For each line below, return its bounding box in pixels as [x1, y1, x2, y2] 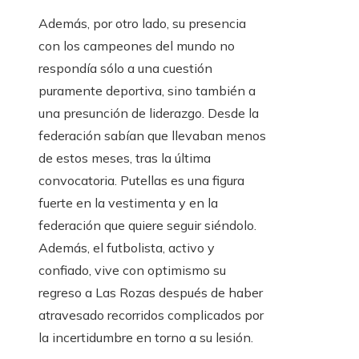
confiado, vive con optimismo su [38, 262, 226, 278]
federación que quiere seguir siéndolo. [38, 217, 256, 233]
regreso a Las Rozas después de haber [38, 284, 263, 301]
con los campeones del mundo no [38, 38, 235, 54]
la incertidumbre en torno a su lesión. [38, 329, 253, 345]
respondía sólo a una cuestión [38, 60, 212, 76]
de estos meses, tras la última [38, 150, 211, 166]
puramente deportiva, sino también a [38, 83, 256, 99]
